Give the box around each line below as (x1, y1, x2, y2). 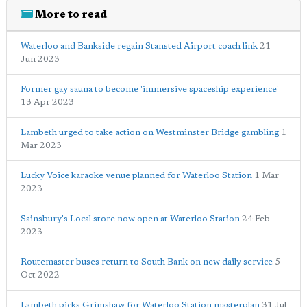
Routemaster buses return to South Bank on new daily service (21, 258, 273, 267)
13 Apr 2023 (21, 98, 74, 107)
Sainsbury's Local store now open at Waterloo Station (21, 214, 240, 223)
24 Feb (242, 214, 270, 223)
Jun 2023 (21, 55, 60, 64)
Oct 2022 (21, 271, 60, 280)
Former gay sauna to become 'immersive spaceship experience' (21, 85, 279, 94)
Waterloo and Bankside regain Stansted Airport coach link (21, 42, 258, 51)
